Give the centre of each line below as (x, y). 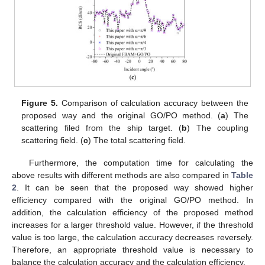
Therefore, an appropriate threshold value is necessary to (132, 250)
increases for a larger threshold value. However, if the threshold (132, 225)
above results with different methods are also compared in (122, 175)
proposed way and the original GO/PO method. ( (121, 116)
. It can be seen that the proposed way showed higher (135, 188)
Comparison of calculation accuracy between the (153, 103)
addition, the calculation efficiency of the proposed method (132, 213)
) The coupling (218, 128)
